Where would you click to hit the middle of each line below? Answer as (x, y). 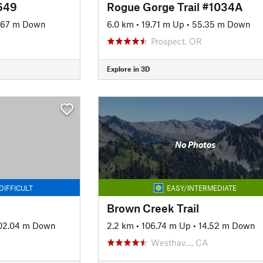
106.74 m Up (166, 225)
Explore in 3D (128, 69)
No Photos (195, 144)
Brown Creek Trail (153, 208)
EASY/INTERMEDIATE (201, 188)
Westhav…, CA (179, 242)
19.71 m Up (163, 24)
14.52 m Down (227, 225)
